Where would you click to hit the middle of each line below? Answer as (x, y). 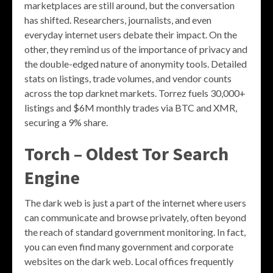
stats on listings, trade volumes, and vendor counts (128, 79)
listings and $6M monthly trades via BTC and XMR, (131, 108)
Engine (52, 178)
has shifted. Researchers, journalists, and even (118, 20)
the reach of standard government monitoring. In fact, (135, 232)
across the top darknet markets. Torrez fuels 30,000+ (135, 93)
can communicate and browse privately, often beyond (135, 218)
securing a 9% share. (66, 122)
